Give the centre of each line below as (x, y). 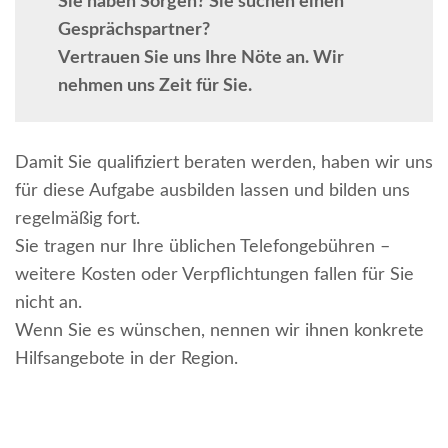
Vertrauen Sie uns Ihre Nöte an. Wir (200, 57)
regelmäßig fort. (77, 219)
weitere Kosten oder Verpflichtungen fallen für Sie (214, 275)
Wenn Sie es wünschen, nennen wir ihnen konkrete (219, 331)
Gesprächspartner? (133, 29)
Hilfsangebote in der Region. (126, 359)
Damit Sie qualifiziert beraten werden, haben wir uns (224, 163)
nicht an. (48, 303)
